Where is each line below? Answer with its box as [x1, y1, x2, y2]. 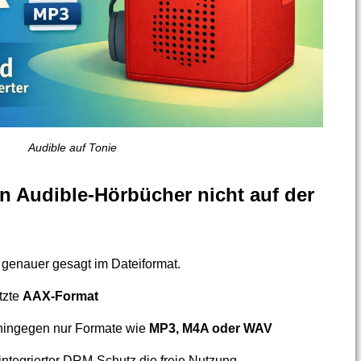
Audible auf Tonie [27, 141, 117, 155]
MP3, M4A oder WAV [148, 322, 272, 336]
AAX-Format [22, 289, 98, 304]
